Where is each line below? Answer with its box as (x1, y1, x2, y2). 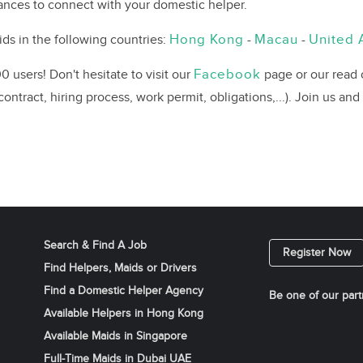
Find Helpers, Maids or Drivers (44, 262, 197, 275)
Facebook (194, 66, 261, 83)
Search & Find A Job (44, 239, 147, 252)
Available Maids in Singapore (44, 330, 187, 343)
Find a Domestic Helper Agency (44, 284, 203, 297)
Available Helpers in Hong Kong (44, 307, 203, 320)
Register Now (282, 246, 351, 259)
